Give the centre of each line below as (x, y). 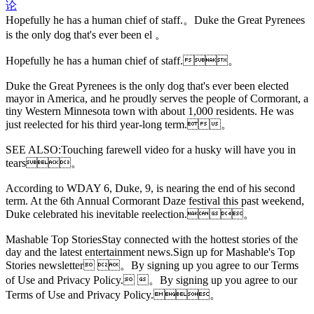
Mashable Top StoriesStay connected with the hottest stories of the (152, 240)
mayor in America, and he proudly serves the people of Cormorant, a (157, 99)
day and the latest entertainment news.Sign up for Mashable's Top (150, 252)
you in (282, 150)
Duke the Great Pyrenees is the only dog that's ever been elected (147, 86)
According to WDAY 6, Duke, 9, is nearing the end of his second (150, 189)
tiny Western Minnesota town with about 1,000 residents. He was (150, 111)
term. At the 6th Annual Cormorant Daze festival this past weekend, (155, 201)
